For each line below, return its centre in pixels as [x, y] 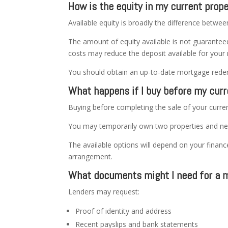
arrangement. [91, 156]
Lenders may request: [104, 191]
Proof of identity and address [124, 211]
